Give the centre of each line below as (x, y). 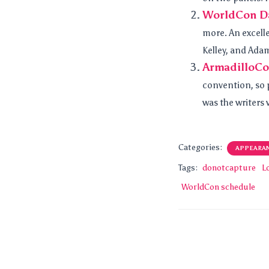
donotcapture (229, 168)
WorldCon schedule (218, 187)
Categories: (201, 147)
